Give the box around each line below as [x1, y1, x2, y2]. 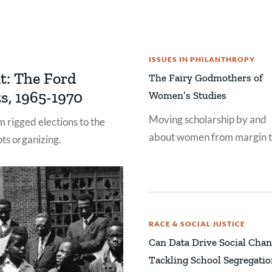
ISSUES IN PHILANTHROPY [149, 55, 255, 64]
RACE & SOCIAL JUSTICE [149, 219, 245, 228]
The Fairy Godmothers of [149, 72, 263, 84]
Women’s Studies [149, 89, 226, 101]
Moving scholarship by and [149, 113, 267, 126]
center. [149, 148, 180, 161]
